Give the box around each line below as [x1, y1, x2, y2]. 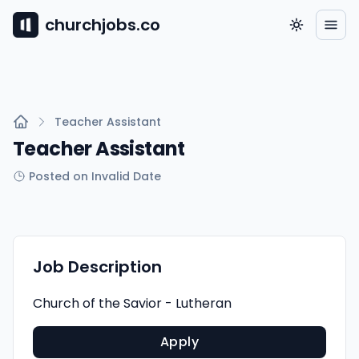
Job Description [33, 256, 162, 278]
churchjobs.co [45, 14, 160, 36]
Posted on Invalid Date [29, 168, 161, 184]
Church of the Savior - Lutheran [33, 294, 232, 313]
